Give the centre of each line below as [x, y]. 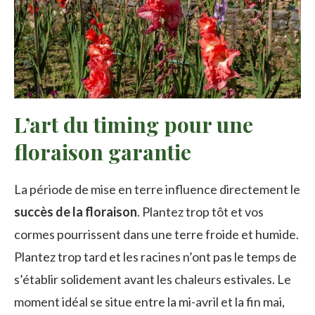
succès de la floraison [76, 212]
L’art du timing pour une [134, 125]
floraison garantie [103, 152]
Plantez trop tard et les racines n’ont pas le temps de [155, 257]
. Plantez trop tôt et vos [200, 212]
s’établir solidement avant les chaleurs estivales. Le [153, 279]
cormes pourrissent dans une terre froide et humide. [156, 234]
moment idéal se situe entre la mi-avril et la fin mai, [149, 302]
